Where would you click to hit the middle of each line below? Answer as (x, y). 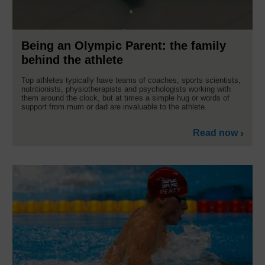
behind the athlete (72, 59)
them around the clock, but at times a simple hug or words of (125, 98)
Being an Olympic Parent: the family (124, 45)
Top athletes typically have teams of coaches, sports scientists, (131, 80)
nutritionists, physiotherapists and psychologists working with (126, 89)
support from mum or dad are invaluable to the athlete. (115, 106)
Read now (215, 132)
